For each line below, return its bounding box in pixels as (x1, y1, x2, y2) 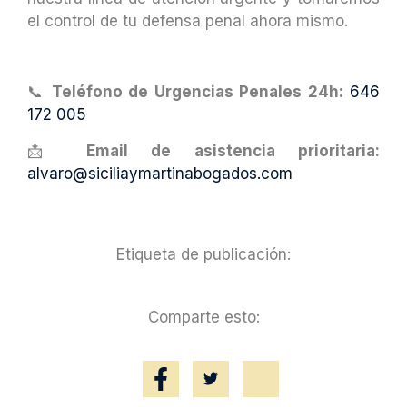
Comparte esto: (147, 308, 260, 327)
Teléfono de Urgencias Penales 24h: (51, 83, 343, 102)
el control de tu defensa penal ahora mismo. (27, 11, 348, 30)
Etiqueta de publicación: (116, 245, 291, 264)
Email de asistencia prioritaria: (85, 141, 381, 160)
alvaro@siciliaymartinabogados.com (27, 164, 293, 183)
